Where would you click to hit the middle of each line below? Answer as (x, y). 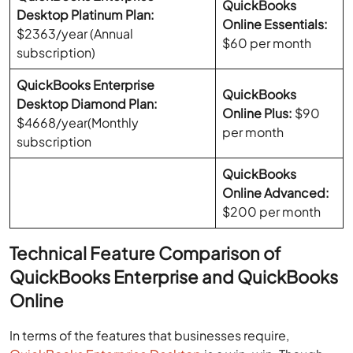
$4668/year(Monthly (78, 123)
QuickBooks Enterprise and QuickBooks (174, 277)
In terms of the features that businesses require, (150, 336)
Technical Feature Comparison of (146, 253)
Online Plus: (258, 113)
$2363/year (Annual (75, 34)
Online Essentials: (275, 24)
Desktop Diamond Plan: (87, 104)
